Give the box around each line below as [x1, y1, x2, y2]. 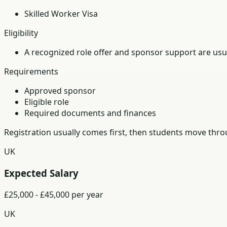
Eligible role [24, 96, 69, 108]
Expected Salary [4, 166, 79, 179]
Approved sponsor [24, 85, 96, 97]
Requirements [4, 66, 58, 78]
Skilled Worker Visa [24, 8, 98, 20]
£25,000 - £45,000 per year [4, 188, 103, 200]
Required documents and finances [24, 107, 156, 119]
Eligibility [4, 27, 38, 39]
